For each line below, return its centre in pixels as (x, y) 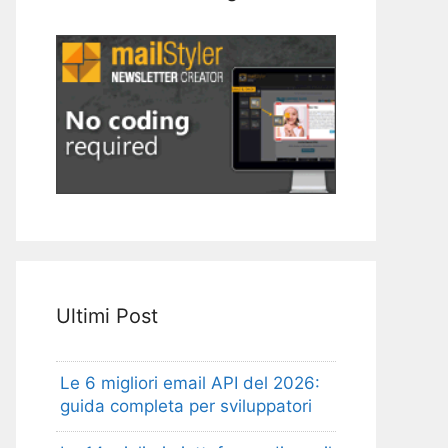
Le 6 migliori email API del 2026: (190, 383)
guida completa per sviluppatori (186, 406)
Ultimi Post (107, 316)
